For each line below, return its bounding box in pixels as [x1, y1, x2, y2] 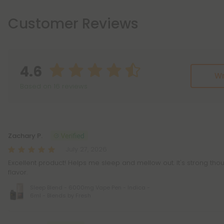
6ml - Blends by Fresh [30, 191, 91, 199]
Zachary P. [8, 130, 42, 140]
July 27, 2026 [66, 144, 107, 154]
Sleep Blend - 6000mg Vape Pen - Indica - [30, 183, 150, 191]
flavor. [8, 167, 27, 177]
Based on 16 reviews [20, 81, 87, 91]
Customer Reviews [8, 14, 138, 33]
